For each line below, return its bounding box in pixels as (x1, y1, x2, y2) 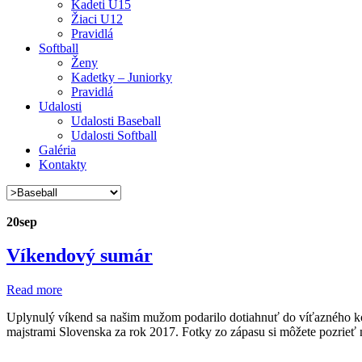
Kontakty (39, 157, 86, 171)
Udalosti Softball (71, 128, 157, 142)
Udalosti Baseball (71, 113, 161, 128)
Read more (6, 283, 62, 297)
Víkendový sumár (6, 245, 153, 267)
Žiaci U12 (71, 11, 123, 26)
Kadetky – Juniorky (71, 69, 172, 84)
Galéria (39, 142, 76, 157)
